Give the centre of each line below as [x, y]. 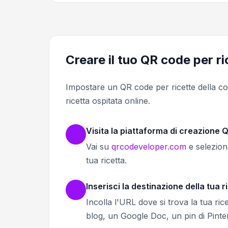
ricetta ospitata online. [108, 101]
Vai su [99, 146]
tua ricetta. [106, 160]
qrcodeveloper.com [149, 146]
